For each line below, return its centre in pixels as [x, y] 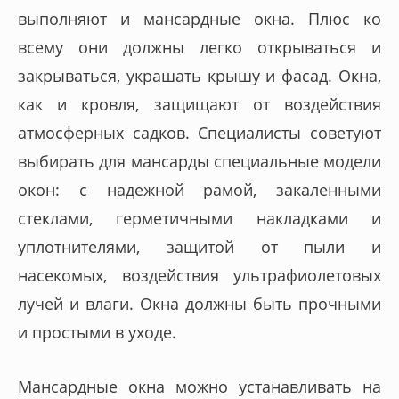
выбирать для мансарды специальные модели [199, 162]
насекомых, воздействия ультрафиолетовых [199, 276]
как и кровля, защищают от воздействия [199, 105]
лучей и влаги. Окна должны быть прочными [199, 304]
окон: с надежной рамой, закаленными [199, 190]
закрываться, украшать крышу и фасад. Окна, [199, 76]
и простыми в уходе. [97, 333]
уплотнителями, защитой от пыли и [199, 247]
